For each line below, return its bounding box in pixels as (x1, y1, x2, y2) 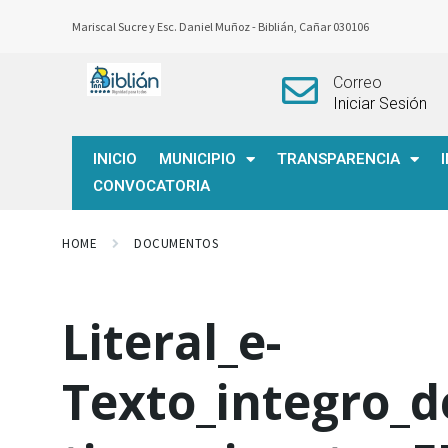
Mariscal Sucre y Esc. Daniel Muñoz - (72, 19, 258, 34)
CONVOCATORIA (93, 177, 210, 195)
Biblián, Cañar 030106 (258, 19, 371, 34)
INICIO (93, 150, 137, 168)
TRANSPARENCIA (277, 150, 400, 168)
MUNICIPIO (159, 150, 236, 168)
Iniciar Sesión (332, 94, 427, 113)
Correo (332, 73, 382, 92)
